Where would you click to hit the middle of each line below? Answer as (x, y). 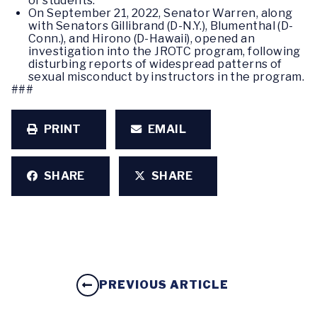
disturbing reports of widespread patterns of (155, 64)
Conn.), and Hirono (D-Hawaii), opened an (142, 38)
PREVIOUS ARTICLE (163, 284)
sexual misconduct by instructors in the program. (167, 76)
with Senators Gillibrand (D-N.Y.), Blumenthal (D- (161, 25)
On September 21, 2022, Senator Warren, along (161, 13)
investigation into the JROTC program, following (165, 51)
